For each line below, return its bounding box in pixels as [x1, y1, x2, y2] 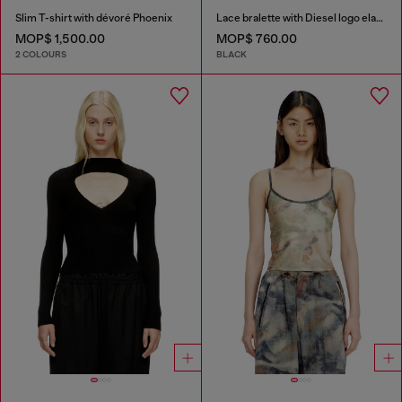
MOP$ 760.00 [215, 31, 297, 46]
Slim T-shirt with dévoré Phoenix [15, 11, 172, 24]
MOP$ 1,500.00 [15, 31, 105, 46]
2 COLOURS [15, 48, 66, 61]
